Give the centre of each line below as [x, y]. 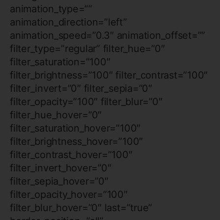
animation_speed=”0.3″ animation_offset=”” [108, 35]
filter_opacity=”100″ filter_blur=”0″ [86, 101]
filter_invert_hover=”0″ [61, 168]
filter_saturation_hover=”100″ [75, 128]
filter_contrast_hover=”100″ [71, 154]
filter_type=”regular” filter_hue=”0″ [87, 48]
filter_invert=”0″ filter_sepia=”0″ [81, 88]
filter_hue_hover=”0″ [56, 115]
